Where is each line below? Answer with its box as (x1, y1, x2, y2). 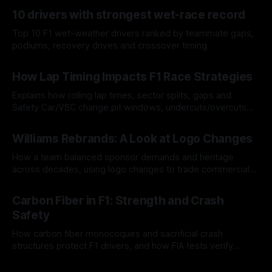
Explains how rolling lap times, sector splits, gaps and (12, 90, 231, 101)
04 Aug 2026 (12, 183, 59, 193)
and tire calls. (12, 114, 66, 126)
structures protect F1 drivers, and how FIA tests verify (12, 240, 233, 252)
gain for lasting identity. (12, 176, 107, 188)
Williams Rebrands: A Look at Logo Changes (12, 132, 253, 146)
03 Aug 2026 (12, 260, 59, 270)
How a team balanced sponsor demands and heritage (12, 152, 234, 163)
